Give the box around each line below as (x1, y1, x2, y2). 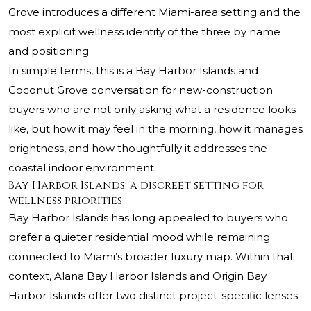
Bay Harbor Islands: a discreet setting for (8, 178, 264, 194)
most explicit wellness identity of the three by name (8, 25, 280, 39)
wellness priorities (8, 193, 122, 209)
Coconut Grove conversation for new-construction (8, 83, 273, 97)
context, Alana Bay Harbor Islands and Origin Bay (8, 269, 267, 283)
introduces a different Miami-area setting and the (40, 6, 301, 19)
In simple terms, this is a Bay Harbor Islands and (8, 64, 258, 78)
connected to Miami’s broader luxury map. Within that (8, 250, 294, 264)
